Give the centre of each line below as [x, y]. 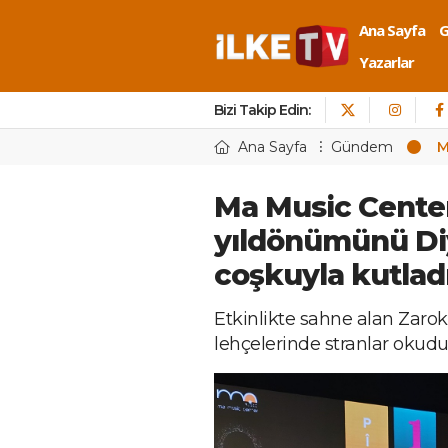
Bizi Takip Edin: [262, 110]
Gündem [362, 147]
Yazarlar [386, 62]
